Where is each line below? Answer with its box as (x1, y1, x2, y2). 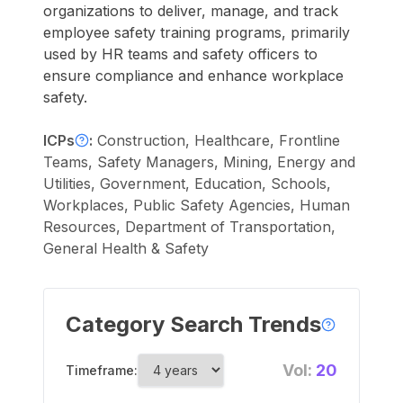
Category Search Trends (66, 311, 321, 337)
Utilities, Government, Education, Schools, (43, 175, 331, 193)
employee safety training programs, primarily (43, 23, 350, 41)
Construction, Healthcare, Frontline (97, 131, 340, 149)
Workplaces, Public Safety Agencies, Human (43, 196, 350, 214)
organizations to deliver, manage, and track (43, 2, 338, 20)
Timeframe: (66, 363, 138, 378)
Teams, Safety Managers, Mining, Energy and (43, 153, 355, 171)
